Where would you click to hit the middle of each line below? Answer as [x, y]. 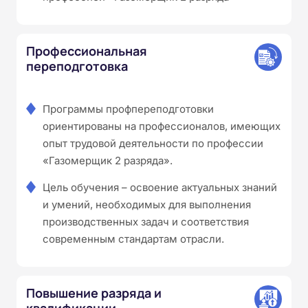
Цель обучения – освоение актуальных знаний [160, 187]
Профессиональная [87, 51]
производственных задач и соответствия [146, 221]
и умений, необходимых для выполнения [147, 204]
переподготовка [77, 66]
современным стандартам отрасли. [133, 239]
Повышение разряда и [94, 293]
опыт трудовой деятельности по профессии [153, 143]
